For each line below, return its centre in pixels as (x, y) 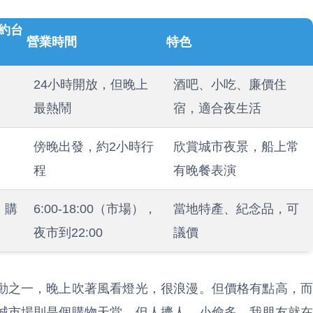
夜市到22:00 (68, 233)
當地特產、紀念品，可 (236, 209)
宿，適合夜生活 (217, 108)
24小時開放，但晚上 (91, 85)
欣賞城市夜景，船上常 (236, 147)
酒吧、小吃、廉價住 (230, 85)
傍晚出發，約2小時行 (94, 147)
